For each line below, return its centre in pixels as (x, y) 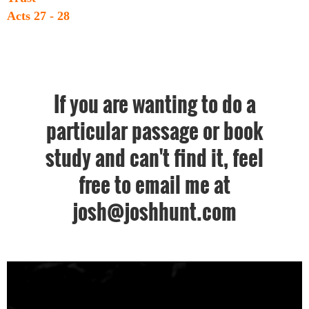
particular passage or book (154, 131)
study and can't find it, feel (154, 158)
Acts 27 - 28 (42, 16)
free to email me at (154, 185)
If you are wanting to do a (154, 104)
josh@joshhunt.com (154, 211)
